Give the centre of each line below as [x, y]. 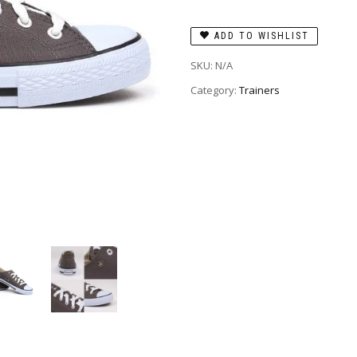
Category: [215, 90]
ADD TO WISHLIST [262, 36]
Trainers [259, 90]
